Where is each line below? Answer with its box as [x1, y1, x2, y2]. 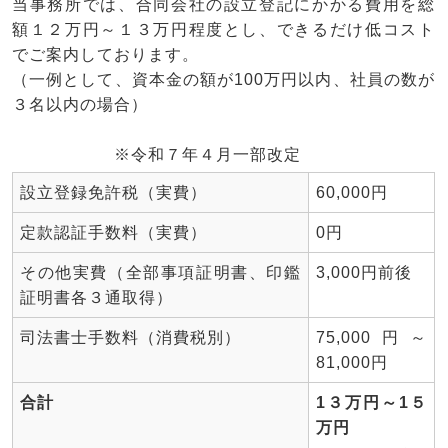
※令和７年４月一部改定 [12, 146, 301, 163]
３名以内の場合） [12, 96, 148, 113]
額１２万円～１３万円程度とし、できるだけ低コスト [12, 21, 435, 38]
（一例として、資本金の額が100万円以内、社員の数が [12, 71, 435, 88]
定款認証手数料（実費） [20, 224, 207, 241]
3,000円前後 [316, 264, 412, 281]
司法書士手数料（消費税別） [20, 329, 241, 346]
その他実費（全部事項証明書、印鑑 [20, 264, 301, 281]
